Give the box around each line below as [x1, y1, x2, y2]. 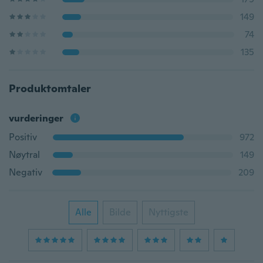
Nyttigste [148, 206, 188, 218]
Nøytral [9, 149, 40, 161]
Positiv [9, 131, 37, 143]
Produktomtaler [9, 82, 91, 95]
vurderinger [9, 112, 63, 124]
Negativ [9, 166, 42, 178]
